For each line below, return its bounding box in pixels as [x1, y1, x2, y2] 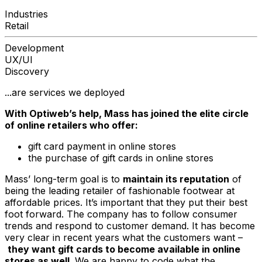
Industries [5, 8, 48, 20]
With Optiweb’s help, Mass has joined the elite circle [5, 107, 249, 119]
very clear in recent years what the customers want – [5, 231, 243, 243]
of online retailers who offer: [5, 119, 138, 131]
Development [5, 42, 64, 54]
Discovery [5, 65, 49, 77]
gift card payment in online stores [28, 140, 176, 152]
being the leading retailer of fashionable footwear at [5, 184, 235, 196]
